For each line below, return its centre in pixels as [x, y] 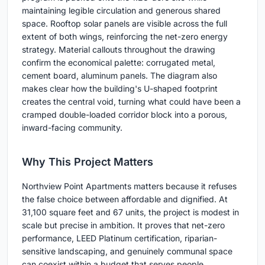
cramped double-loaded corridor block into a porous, [125, 115]
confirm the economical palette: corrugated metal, [119, 63]
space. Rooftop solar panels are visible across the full [125, 24]
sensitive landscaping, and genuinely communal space [127, 251]
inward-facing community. [72, 128]
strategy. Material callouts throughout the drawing [119, 50]
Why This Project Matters [88, 162]
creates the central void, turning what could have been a [131, 102]
